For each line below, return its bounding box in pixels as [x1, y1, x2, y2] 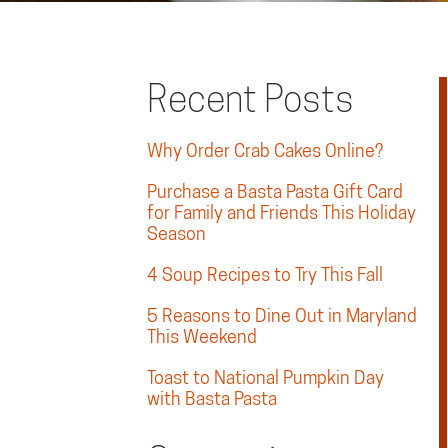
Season [147, 223, 206, 244]
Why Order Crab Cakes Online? [147, 140, 383, 161]
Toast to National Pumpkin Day [147, 367, 384, 388]
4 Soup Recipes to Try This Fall [147, 264, 383, 285]
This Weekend [147, 326, 257, 347]
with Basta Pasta [147, 388, 277, 409]
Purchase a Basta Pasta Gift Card [147, 181, 403, 202]
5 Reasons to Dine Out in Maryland [147, 305, 417, 326]
